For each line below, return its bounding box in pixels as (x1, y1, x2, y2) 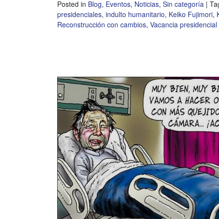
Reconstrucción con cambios (57, 20, 146, 30)
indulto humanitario (106, 9, 165, 20)
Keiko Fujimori (169, 9, 213, 20)
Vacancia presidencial (150, 20, 217, 30)
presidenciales (57, 9, 102, 20)
